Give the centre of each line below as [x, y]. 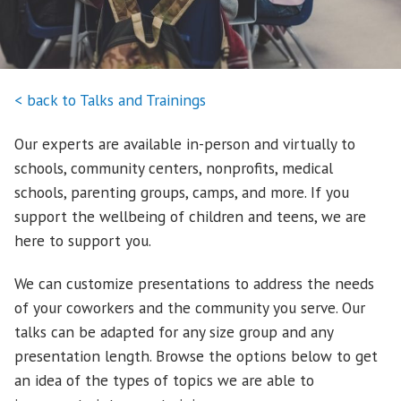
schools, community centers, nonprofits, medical [174, 167]
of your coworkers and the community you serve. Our [190, 308]
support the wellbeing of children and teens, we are [190, 216]
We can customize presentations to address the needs [194, 284]
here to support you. [83, 240]
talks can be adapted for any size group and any [174, 332]
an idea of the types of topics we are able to [164, 380]
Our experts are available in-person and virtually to [185, 143]
